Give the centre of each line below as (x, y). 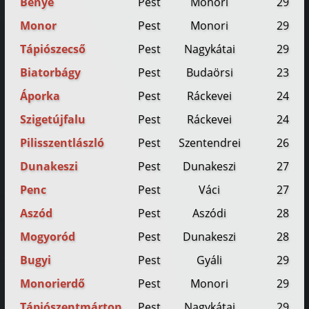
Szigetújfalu (53, 120)
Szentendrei (209, 143)
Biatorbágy (51, 73)
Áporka (40, 96)
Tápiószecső (53, 49)
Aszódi (210, 213)
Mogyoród (48, 237)
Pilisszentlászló (62, 143)
